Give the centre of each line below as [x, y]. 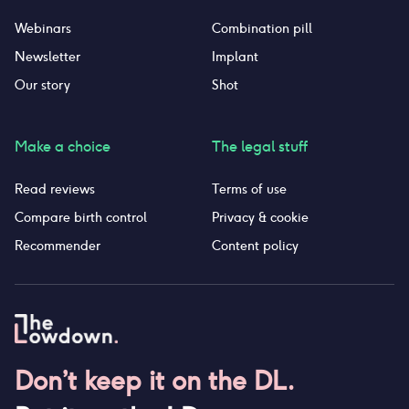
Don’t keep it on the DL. [155, 381]
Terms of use [250, 189]
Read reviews [55, 189]
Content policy [256, 246]
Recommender [58, 246]
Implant [236, 57]
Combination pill [262, 28]
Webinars [43, 28]
